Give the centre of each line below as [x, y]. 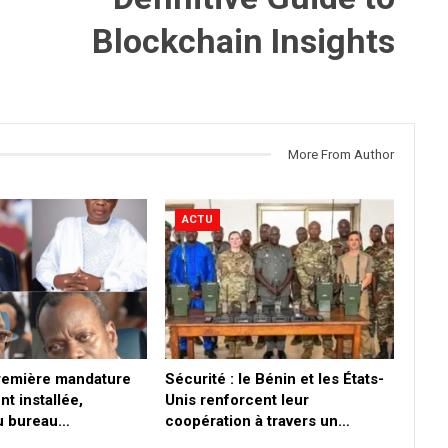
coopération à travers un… [257, 421]
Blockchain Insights [243, 40]
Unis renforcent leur [236, 400]
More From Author [341, 154]
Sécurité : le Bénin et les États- [274, 379]
